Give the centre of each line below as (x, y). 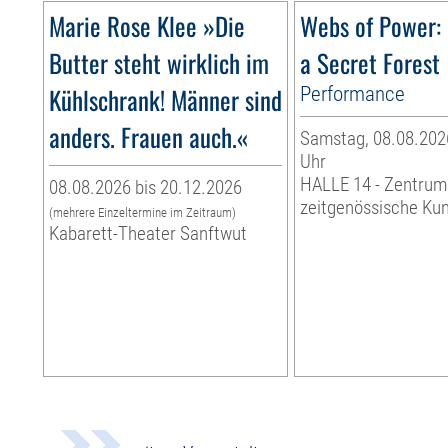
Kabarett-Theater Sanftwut (148, 234)
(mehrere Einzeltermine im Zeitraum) (143, 213)
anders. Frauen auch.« (149, 137)
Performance (353, 94)
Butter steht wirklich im (159, 63)
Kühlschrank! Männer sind (166, 100)
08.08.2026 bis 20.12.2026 (146, 188)
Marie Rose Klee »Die (147, 26)
